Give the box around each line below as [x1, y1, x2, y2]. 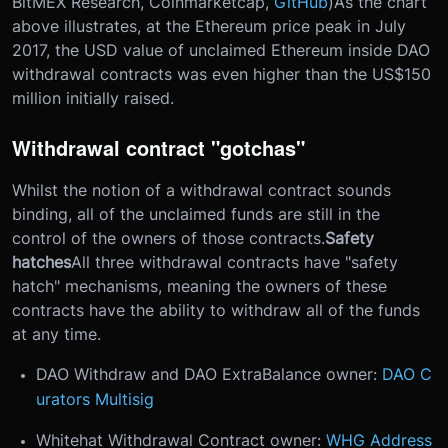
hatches [12, 251, 71, 272]
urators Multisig [36, 388, 154, 409]
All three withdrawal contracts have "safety [71, 251, 398, 272]
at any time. [12, 323, 101, 344]
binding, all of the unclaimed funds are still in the [12, 203, 380, 224]
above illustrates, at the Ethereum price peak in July [12, 15, 406, 36]
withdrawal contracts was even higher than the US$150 [12, 63, 431, 84]
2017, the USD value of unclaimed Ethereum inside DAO [12, 39, 430, 60]
